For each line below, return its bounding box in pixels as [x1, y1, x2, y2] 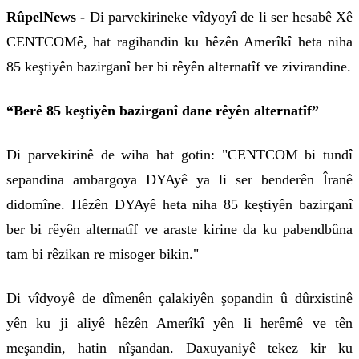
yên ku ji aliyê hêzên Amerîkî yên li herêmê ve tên [6, 315, 353, 332]
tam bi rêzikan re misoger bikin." [6, 246, 199, 263]
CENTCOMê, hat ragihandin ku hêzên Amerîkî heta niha [6, 34, 353, 50]
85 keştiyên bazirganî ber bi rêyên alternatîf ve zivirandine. [6, 58, 351, 75]
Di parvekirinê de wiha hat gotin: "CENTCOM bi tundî [6, 147, 353, 163]
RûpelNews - [6, 9, 86, 26]
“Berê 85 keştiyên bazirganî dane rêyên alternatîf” [6, 103, 319, 119]
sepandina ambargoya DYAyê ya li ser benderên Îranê [6, 171, 353, 188]
